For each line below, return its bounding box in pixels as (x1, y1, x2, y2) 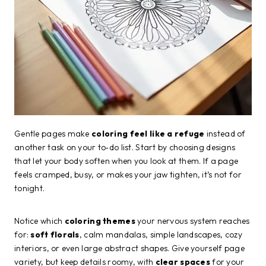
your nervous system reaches (135, 215, 250, 226)
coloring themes (64, 215, 135, 226)
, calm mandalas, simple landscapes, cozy (79, 229, 242, 240)
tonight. (14, 182, 45, 194)
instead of (204, 128, 246, 139)
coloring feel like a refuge (91, 128, 205, 139)
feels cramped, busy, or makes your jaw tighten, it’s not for (14, 169, 242, 180)
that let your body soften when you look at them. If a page (14, 155, 239, 166)
